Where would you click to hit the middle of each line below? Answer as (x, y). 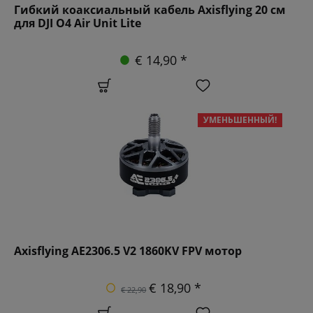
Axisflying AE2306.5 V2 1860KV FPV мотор (128, 250)
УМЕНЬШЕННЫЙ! (240, 119)
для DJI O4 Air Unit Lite (78, 23)
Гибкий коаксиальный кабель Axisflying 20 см (150, 9)
